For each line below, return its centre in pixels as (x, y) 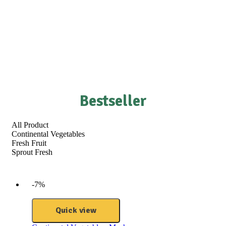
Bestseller (113, 101)
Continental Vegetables (48, 134)
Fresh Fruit (29, 143)
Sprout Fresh (32, 152)
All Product (30, 125)
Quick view (76, 210)
